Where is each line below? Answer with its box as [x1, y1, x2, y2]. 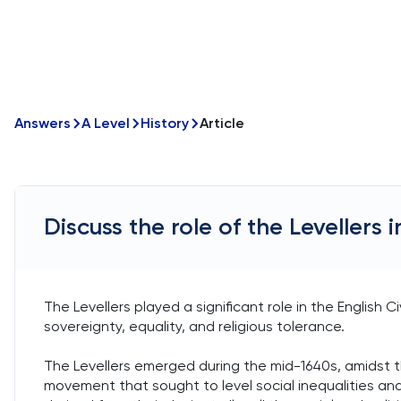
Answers [14, 115, 71, 132]
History [141, 115, 189, 132]
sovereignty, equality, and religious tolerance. [44, 318, 345, 335]
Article [200, 115, 244, 132]
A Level [81, 115, 130, 132]
